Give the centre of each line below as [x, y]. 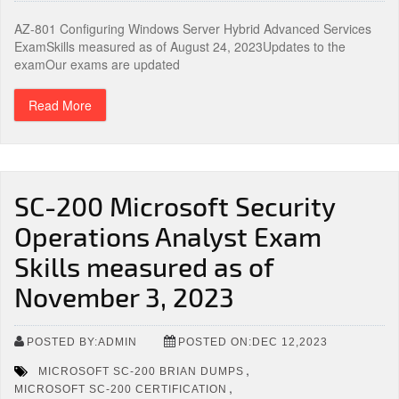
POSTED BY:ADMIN [82, 342]
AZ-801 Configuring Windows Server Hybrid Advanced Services [193, 28]
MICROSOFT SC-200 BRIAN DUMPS [141, 371]
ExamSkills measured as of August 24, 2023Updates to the [180, 46]
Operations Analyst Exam [168, 236]
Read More [60, 105]
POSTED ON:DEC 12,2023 [253, 342]
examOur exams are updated [97, 64]
